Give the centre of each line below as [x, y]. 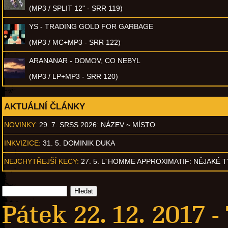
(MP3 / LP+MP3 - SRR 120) [74, 76]
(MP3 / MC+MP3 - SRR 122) [75, 42]
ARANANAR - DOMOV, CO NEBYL [85, 60]
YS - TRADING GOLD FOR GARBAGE [91, 26]
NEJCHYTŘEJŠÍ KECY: [41, 161]
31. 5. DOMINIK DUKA [79, 143]
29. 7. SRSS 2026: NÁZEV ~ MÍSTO [97, 124]
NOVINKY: [21, 124]
